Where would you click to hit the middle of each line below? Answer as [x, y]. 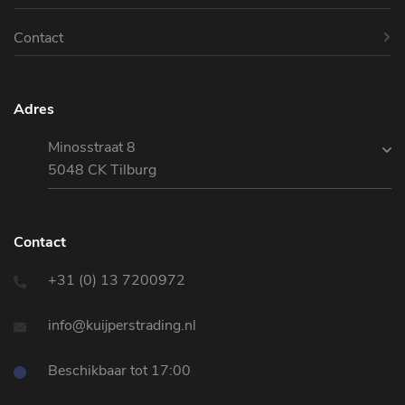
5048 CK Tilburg [102, 170]
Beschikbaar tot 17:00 [118, 371]
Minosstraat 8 [92, 148]
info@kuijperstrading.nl [120, 326]
